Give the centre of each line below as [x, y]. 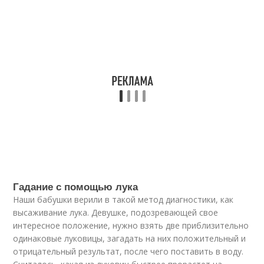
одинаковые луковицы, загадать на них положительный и [130, 238]
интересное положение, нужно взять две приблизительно [131, 225]
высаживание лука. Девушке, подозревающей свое [116, 212]
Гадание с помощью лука [76, 186]
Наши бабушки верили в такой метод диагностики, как [123, 199]
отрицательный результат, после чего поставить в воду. [128, 251]
